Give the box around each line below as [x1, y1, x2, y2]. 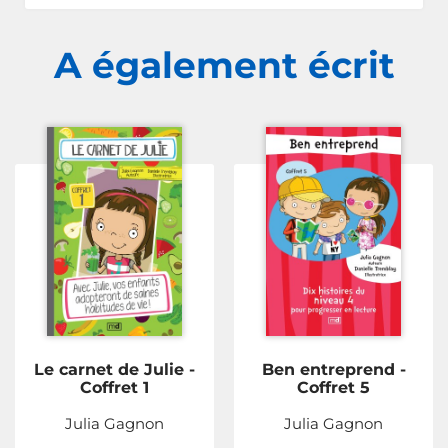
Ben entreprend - [261, 360, 406, 380]
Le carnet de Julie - [34, 360, 195, 380]
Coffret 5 [297, 378, 370, 398]
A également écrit [53, 43, 395, 88]
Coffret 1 [80, 378, 149, 398]
